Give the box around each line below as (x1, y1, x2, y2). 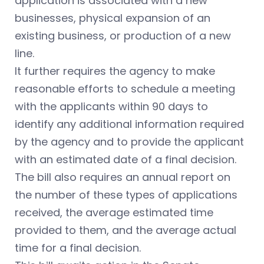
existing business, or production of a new (15, 28, 231, 43)
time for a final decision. (15, 240, 141, 255)
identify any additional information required (15, 117, 244, 131)
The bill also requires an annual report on (15, 170, 230, 184)
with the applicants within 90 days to (15, 99, 208, 114)
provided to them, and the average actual (15, 223, 236, 237)
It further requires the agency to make (15, 64, 215, 78)
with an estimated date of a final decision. (15, 152, 236, 167)
